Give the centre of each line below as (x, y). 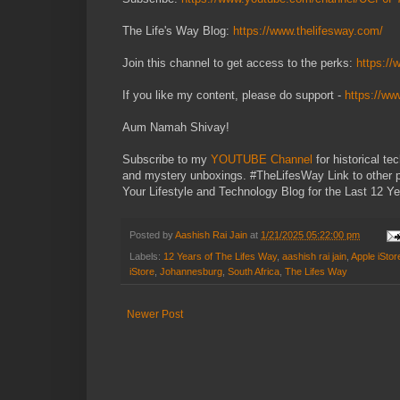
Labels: (146, 257)
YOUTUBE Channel (262, 159)
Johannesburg (191, 272)
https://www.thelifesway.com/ (308, 30)
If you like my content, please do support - (233, 95)
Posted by (152, 234)
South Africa (254, 272)
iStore (142, 272)
